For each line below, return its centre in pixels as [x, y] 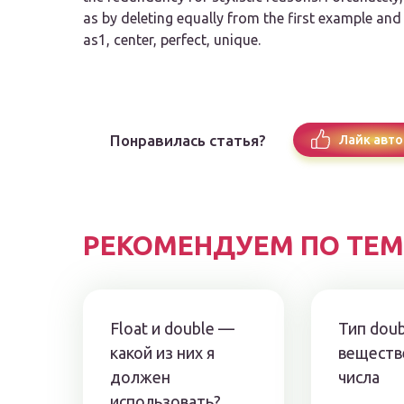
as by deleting [130, 18]
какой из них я [162, 353]
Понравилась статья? [188, 140]
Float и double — [172, 329]
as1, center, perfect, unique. [172, 40]
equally [200, 18]
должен [140, 377]
